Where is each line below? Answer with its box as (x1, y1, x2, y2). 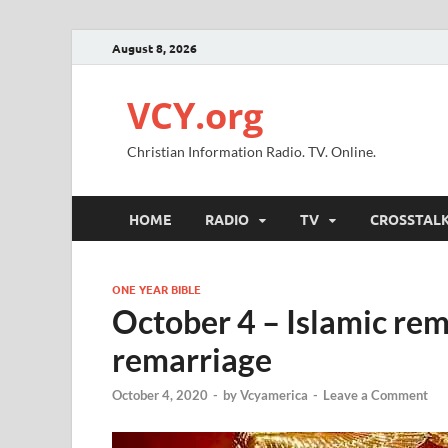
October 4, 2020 (112, 387, 208, 404)
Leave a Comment (323, 387, 428, 404)
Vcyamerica (240, 387, 308, 404)
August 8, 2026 (112, 39, 197, 56)
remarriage (112, 340, 272, 379)
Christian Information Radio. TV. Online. (127, 143, 376, 160)
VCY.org (127, 91, 263, 140)
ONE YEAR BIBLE (112, 281, 201, 297)
